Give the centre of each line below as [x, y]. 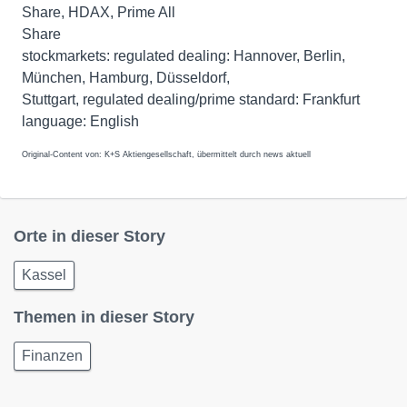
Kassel [44, 275]
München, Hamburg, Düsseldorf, [126, 78]
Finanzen [52, 356]
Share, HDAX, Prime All [99, 12]
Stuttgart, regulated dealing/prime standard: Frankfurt [191, 99]
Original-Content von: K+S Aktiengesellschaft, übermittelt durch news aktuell [166, 154]
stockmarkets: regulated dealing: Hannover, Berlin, [184, 56]
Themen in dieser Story [104, 317]
